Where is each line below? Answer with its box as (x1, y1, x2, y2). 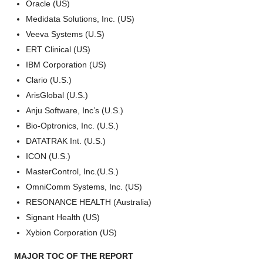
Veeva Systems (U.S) (26, 29, 104, 39)
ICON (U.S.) (26, 151, 70, 161)
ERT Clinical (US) (26, 45, 90, 55)
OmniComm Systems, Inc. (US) (26, 182, 142, 192)
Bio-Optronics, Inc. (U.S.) (26, 121, 119, 131)
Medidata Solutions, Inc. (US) (26, 14, 134, 24)
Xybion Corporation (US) (26, 228, 117, 238)
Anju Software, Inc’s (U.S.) (26, 106, 123, 116)
